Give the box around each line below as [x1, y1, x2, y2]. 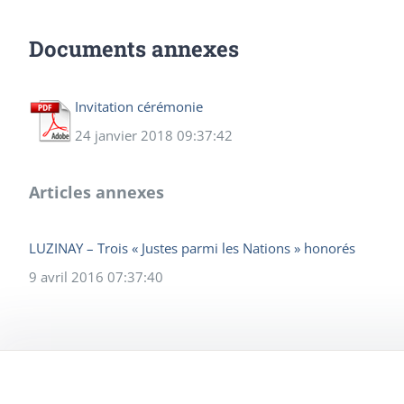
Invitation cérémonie [75, 96, 203, 115]
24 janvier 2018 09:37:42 [75, 125, 233, 144]
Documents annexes [29, 33, 239, 63]
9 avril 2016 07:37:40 [29, 267, 163, 286]
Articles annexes [29, 180, 164, 203]
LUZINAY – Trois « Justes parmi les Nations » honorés [29, 238, 355, 257]
